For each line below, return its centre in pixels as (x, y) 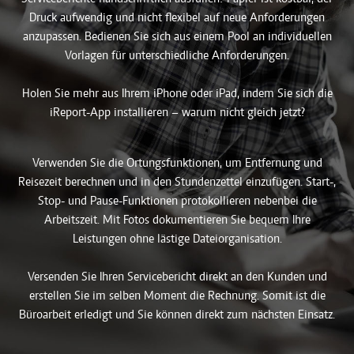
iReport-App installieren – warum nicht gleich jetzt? (177, 113)
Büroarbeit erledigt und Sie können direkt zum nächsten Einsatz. (177, 315)
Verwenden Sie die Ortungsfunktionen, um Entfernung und (177, 163)
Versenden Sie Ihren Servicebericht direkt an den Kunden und (177, 277)
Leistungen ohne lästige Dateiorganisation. (177, 239)
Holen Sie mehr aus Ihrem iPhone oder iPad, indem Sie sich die (177, 94)
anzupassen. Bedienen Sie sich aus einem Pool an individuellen (177, 37)
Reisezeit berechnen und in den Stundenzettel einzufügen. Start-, (177, 182)
